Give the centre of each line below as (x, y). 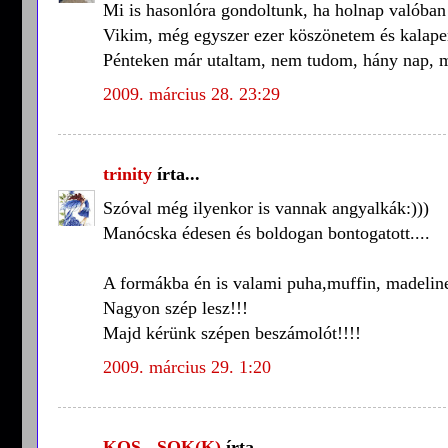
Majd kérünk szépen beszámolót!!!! (232, 332)
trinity (127, 173)
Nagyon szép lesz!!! (175, 307)
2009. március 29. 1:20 (187, 366)
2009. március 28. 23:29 (191, 93)
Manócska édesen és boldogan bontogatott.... (266, 232)
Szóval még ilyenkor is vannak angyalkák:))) (266, 207)
